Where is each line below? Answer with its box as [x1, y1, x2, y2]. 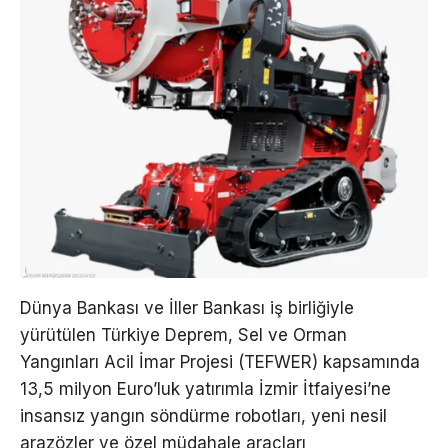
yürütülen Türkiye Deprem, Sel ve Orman [20, 324, 347, 345]
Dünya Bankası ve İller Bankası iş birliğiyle [20, 297, 354, 318]
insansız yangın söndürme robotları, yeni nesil [20, 405, 387, 426]
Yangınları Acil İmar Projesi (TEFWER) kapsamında [20, 351, 420, 372]
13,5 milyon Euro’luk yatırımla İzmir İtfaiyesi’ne [20, 378, 391, 399]
